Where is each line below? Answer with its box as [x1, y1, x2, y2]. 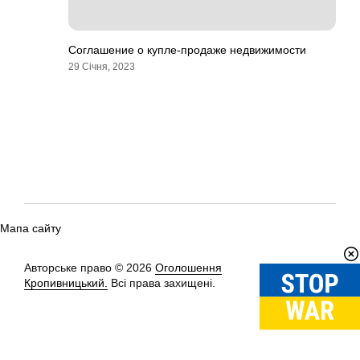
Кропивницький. [24, 276, 108, 289]
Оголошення [155, 261, 222, 274]
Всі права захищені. [108, 276, 215, 289]
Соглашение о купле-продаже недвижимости [68, 43, 306, 56]
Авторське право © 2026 [24, 261, 155, 274]
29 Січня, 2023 [68, 61, 135, 72]
